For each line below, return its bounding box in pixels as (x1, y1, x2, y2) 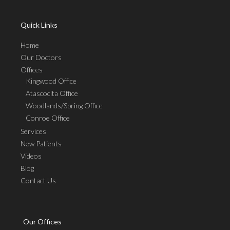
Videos (21, 151, 42, 161)
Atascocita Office (26, 89, 78, 98)
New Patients (21, 139, 62, 148)
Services (21, 127, 46, 136)
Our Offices (23, 217, 62, 226)
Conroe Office (26, 113, 70, 123)
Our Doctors (21, 53, 62, 62)
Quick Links (21, 20, 57, 29)
